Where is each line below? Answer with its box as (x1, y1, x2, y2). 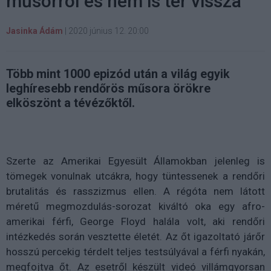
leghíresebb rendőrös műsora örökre (6, 80, 211, 96)
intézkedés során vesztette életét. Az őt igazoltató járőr (6, 230, 265, 243)
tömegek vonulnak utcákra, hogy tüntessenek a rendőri (6, 169, 265, 182)
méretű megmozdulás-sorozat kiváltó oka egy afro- (6, 200, 265, 212)
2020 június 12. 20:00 (68, 25, 149, 36)
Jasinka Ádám (6, 25, 63, 36)
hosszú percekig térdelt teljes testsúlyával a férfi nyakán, (6, 245, 265, 258)
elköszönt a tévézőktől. (6, 95, 135, 110)
